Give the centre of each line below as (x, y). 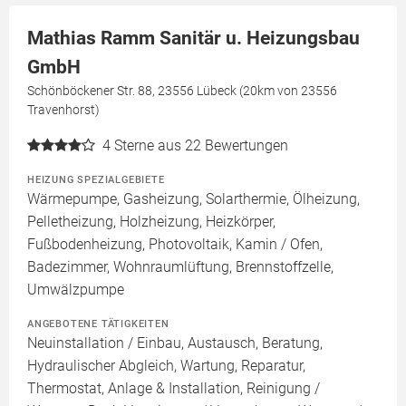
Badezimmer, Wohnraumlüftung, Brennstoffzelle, (180, 267)
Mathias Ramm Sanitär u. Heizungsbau (193, 39)
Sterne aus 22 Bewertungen (201, 146)
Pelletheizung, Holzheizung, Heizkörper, (151, 222)
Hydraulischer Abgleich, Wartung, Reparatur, (166, 366)
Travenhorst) (63, 110)
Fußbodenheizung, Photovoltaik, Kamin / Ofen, (175, 245)
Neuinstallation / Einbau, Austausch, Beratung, (175, 343)
